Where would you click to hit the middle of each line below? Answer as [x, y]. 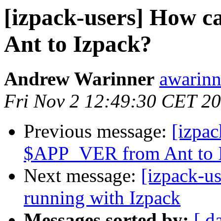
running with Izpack [102, 198]
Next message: [82, 176]
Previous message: [98, 131]
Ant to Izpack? [78, 44]
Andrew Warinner [79, 79]
